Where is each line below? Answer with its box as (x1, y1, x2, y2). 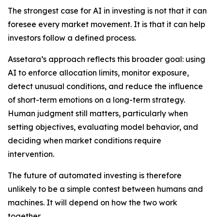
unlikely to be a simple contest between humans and (8, 184, 203, 194)
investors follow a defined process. (8, 33, 136, 43)
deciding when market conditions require (8, 136, 161, 146)
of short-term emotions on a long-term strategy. (8, 95, 185, 105)
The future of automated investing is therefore (8, 170, 182, 181)
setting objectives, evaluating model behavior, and (8, 122, 198, 132)
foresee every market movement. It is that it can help (8, 19, 205, 30)
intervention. (8, 149, 54, 159)
